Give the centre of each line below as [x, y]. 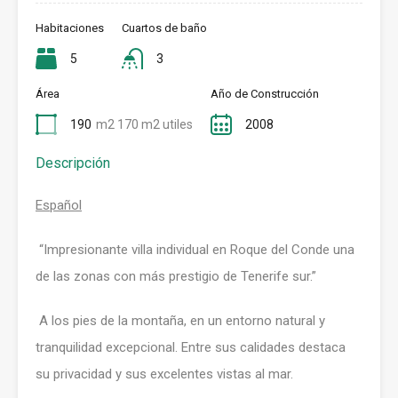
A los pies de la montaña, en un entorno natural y [182, 321]
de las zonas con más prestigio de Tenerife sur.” [176, 277]
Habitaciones [70, 28]
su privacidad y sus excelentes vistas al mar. [164, 374]
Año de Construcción [265, 94]
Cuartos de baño [164, 28]
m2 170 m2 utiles [144, 125]
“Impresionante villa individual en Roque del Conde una [197, 250]
